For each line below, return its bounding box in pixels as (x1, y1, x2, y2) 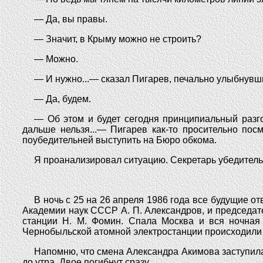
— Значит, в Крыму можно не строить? (34, 34, 201, 44)
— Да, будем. (34, 94, 91, 104)
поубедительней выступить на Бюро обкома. (22, 135, 217, 145)
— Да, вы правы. (34, 14, 107, 24)
